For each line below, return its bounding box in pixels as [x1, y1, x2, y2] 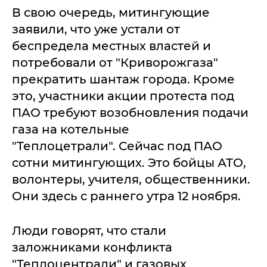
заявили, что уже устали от [12, 22, 180, 36]
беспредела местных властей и [12, 39, 211, 53]
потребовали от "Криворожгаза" [12, 55, 218, 70]
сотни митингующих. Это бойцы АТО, [12, 156, 246, 170]
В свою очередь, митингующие [12, 5, 210, 20]
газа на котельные [12, 122, 129, 136]
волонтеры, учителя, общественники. [12, 172, 250, 187]
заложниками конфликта [12, 240, 172, 254]
